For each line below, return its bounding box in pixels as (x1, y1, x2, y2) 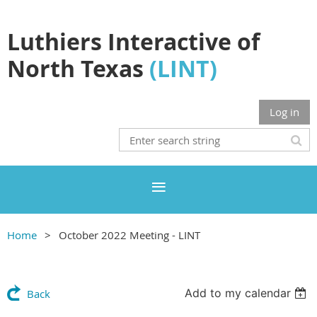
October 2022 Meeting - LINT (59, 228, 200, 242)
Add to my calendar (185, 286, 292, 300)
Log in (270, 105, 299, 119)
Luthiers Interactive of (7, 26, 260, 57)
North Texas (7, 53, 149, 84)
